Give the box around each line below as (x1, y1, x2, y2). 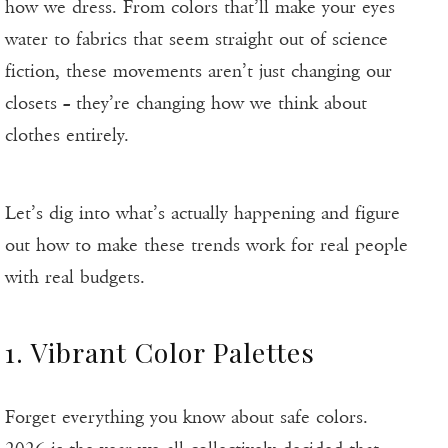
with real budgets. (5, 266, 145, 289)
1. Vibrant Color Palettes (5, 334, 315, 371)
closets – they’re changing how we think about (5, 92, 367, 115)
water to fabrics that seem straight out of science (5, 28, 388, 51)
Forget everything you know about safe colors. (5, 406, 368, 429)
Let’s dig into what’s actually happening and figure (5, 202, 400, 225)
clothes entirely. (5, 124, 129, 147)
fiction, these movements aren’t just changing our (5, 60, 392, 83)
